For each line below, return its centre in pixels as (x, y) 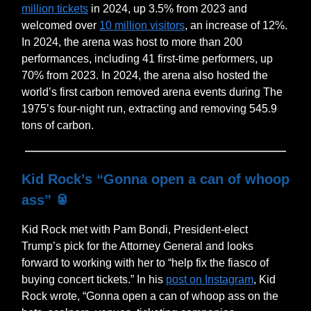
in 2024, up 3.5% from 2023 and (168, 8)
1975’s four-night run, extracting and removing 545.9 (149, 108)
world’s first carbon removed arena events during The (152, 92)
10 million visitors (142, 25)
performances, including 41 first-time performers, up (147, 58)
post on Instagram (210, 279)
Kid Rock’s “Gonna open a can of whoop (155, 179)
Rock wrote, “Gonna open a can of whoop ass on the (150, 296)
